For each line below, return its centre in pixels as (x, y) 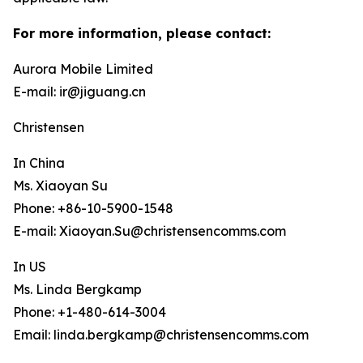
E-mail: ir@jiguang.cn (79, 92)
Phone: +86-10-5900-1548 (93, 208)
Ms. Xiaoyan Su (60, 186)
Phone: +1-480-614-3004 (90, 312)
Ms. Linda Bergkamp (77, 289)
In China (39, 163)
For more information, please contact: (142, 33)
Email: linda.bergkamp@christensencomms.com (161, 335)
